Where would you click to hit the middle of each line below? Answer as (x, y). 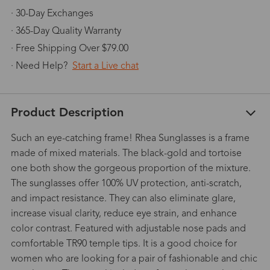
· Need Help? (41, 66)
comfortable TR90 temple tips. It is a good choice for (124, 244)
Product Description (67, 113)
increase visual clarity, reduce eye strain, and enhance (124, 214)
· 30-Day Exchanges (52, 14)
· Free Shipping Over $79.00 (69, 49)
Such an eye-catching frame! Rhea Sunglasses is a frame (130, 138)
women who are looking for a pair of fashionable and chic (134, 259)
